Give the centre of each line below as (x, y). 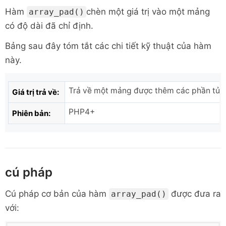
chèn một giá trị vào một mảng (148, 12)
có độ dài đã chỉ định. (49, 26)
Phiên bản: (31, 113)
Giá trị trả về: (36, 92)
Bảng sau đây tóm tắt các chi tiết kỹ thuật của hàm (108, 46)
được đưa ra (195, 194)
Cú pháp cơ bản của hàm (57, 194)
